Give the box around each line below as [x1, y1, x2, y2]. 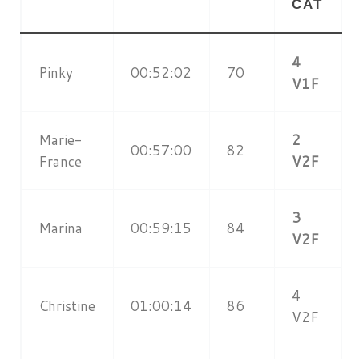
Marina [38, 217, 83, 238]
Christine [38, 295, 96, 316]
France [38, 151, 83, 171]
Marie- [38, 129, 83, 150]
